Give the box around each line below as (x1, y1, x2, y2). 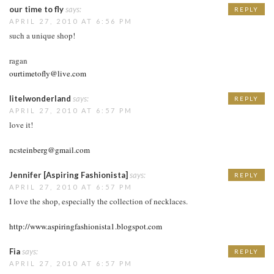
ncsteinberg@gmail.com (9, 144, 90, 155)
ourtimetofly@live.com (9, 67, 86, 79)
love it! (9, 119, 33, 130)
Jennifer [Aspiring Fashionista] (9, 169, 128, 180)
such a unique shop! (9, 29, 75, 41)
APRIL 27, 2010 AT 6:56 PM (9, 17, 133, 25)
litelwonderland (9, 93, 71, 103)
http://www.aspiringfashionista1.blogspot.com (9, 220, 162, 232)
